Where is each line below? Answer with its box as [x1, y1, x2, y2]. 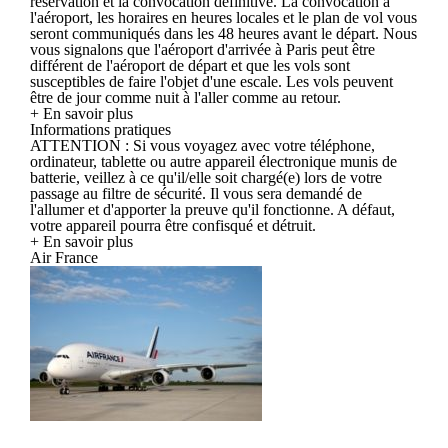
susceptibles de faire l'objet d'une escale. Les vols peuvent [30, 72, 393, 90]
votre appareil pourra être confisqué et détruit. [30, 216, 316, 234]
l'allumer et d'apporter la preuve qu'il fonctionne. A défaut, [30, 200, 395, 218]
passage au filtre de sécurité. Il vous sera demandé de [30, 184, 362, 202]
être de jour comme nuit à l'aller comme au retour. [30, 88, 341, 106]
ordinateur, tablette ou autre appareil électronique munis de [30, 152, 397, 170]
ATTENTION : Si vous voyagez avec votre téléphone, [30, 136, 375, 154]
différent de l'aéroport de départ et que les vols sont [30, 56, 350, 74]
